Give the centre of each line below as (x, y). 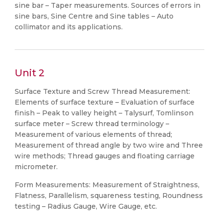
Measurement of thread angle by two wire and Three (109, 145)
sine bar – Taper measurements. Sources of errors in (108, 5)
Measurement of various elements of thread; (93, 134)
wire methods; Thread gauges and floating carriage (105, 156)
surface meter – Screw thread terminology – (92, 124)
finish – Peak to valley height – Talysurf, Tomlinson (104, 113)
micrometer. (36, 167)
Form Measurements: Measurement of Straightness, (107, 185)
